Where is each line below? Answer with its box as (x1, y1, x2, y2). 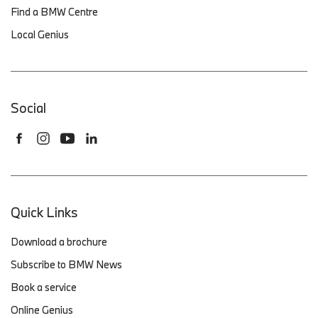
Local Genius (11, 28, 69, 41)
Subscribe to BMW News (11, 258, 122, 271)
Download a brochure (11, 235, 107, 248)
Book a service (11, 280, 77, 294)
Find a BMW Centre (11, 5, 98, 18)
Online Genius (11, 303, 73, 317)
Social (11, 99, 46, 116)
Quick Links (11, 204, 78, 221)
